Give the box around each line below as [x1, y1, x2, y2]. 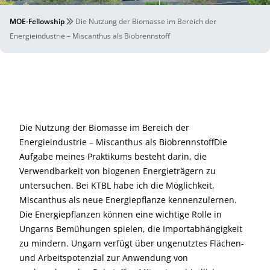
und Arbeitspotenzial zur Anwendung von [19, 252, 188, 263]
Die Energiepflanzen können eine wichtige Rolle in [19, 209, 222, 220]
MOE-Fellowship [10, 16, 64, 27]
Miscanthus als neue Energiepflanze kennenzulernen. [19, 194, 237, 206]
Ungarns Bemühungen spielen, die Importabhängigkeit [19, 223, 242, 234]
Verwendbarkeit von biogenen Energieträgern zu [19, 165, 216, 177]
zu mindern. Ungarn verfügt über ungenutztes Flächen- [19, 237, 244, 249]
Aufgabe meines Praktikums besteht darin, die [19, 151, 207, 162]
